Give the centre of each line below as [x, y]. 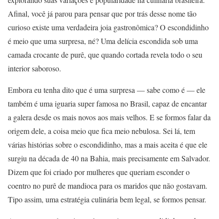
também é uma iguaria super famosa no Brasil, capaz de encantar [107, 104]
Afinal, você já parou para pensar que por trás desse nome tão [102, 14]
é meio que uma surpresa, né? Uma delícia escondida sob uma [103, 41]
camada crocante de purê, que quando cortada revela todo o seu [105, 55]
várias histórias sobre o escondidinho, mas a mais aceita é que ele [108, 145]
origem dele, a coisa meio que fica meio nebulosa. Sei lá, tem [101, 131]
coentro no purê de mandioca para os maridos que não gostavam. [108, 186]
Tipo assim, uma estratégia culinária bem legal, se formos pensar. [107, 199]
